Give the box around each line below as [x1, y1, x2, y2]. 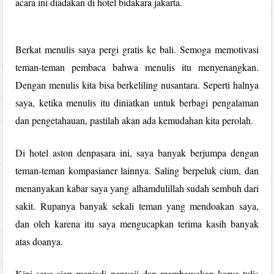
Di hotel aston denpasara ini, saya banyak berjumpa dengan [15, 146, 259, 159]
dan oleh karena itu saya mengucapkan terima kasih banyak [15, 217, 259, 230]
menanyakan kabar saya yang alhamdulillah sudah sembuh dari [15, 181, 259, 194]
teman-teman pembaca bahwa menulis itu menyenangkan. [15, 60, 259, 73]
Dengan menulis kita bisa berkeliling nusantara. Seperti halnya [15, 78, 259, 91]
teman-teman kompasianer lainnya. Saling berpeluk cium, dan [15, 163, 259, 177]
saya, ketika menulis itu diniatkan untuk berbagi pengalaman [15, 95, 259, 109]
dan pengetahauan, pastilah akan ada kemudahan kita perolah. [15, 113, 254, 127]
